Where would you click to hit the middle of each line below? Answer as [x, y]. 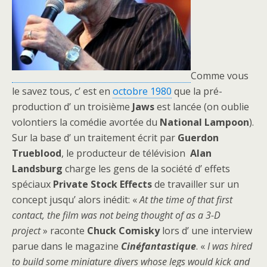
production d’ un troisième [72, 107]
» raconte [64, 231]
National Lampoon [204, 122]
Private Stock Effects [103, 184]
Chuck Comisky [123, 231]
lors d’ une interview [206, 231]
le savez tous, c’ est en [62, 91]
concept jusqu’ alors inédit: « [76, 200]
